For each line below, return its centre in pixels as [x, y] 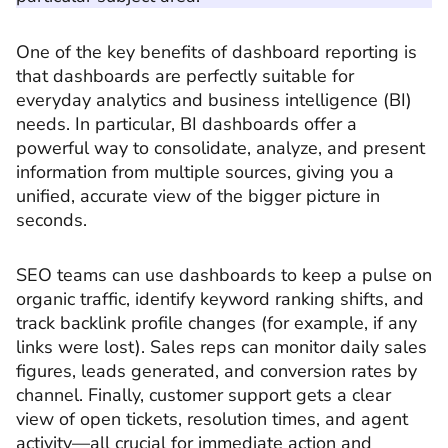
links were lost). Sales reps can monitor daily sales [221, 347]
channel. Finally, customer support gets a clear [203, 395]
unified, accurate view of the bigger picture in [198, 195]
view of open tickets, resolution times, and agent [212, 419]
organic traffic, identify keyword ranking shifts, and [220, 299]
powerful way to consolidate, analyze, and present [220, 147]
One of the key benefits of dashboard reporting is [216, 51]
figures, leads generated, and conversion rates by [216, 371]
